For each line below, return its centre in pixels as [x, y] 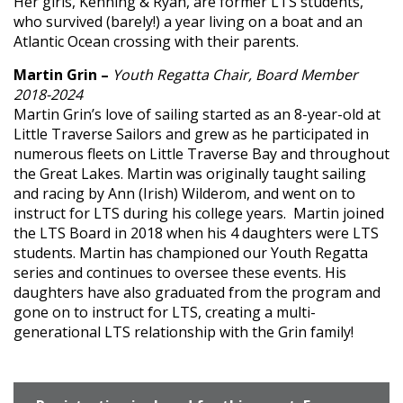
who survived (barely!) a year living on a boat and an [188, 22]
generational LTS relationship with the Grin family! [184, 332]
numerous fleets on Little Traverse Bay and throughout [201, 154]
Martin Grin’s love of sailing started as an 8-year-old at [197, 114]
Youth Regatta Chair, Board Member [233, 75]
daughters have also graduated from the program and [197, 292]
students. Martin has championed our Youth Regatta [191, 253]
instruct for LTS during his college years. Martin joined [199, 213]
